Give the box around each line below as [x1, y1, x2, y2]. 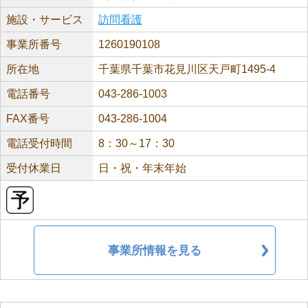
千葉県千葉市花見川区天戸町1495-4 [98, 63, 276, 75]
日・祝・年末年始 [98, 162, 186, 174]
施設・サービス [6, 14, 83, 25]
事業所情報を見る [108, 243, 201, 257]
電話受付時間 [6, 137, 72, 149]
